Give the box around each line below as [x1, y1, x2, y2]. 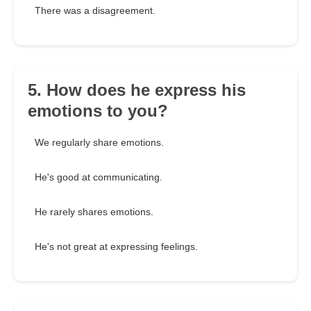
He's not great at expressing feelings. [35, 241, 198, 253]
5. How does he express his [28, 81, 246, 100]
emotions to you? [28, 101, 168, 121]
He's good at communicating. [35, 171, 162, 183]
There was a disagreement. [35, 5, 155, 17]
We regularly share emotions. [35, 137, 164, 149]
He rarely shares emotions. [35, 206, 153, 218]
